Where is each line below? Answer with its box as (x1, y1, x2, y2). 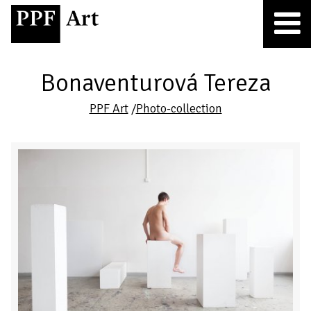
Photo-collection (135, 101, 222, 116)
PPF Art (89, 101, 128, 116)
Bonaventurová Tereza (40, 67, 271, 99)
